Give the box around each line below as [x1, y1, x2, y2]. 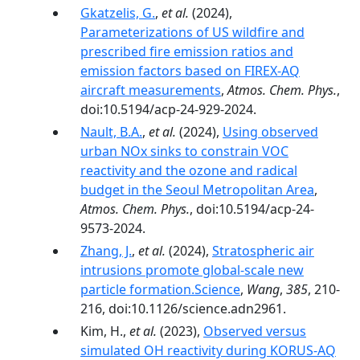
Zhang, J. [80, 242, 132, 260]
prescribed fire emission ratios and [80, 43, 293, 60]
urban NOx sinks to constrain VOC [80, 142, 288, 160]
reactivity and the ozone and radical [80, 162, 297, 179]
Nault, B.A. [80, 123, 142, 141]
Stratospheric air [212, 242, 314, 260]
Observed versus [203, 322, 306, 340]
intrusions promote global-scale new [80, 261, 304, 279]
